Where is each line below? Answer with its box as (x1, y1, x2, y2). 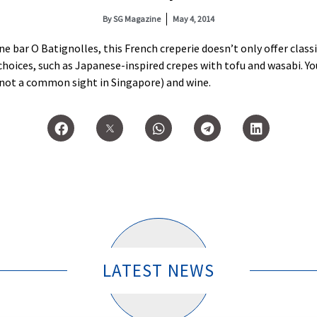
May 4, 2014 (173, 13, 214, 24)
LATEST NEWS (102, 259, 215, 282)
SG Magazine (112, 13, 161, 24)
